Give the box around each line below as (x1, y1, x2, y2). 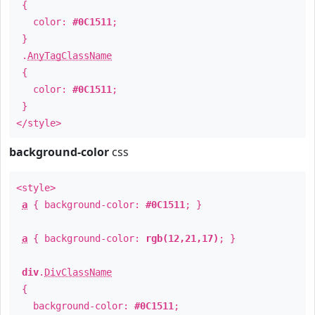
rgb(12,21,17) (146, 233, 219, 244)
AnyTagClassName (27, 50, 112, 61)
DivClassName (44, 266, 112, 278)
